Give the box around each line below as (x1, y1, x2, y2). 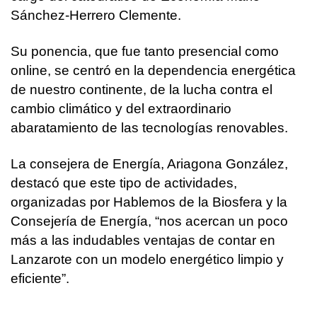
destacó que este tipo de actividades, (11, 175, 237, 190)
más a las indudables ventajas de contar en (11, 232, 275, 248)
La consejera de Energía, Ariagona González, (11, 156, 288, 171)
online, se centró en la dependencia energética (11, 62, 296, 78)
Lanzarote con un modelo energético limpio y (11, 251, 284, 267)
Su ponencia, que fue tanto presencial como (11, 43, 279, 59)
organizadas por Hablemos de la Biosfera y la (11, 194, 287, 209)
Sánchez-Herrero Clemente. (11, 7, 181, 23)
